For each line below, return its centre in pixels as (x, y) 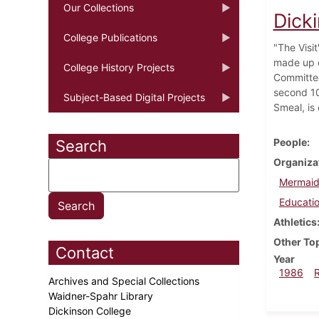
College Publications (110, 37)
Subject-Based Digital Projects (134, 97)
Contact (85, 252)
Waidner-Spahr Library (102, 296)
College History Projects (119, 67)
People (290, 142)
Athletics (295, 221)
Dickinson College (91, 310)
